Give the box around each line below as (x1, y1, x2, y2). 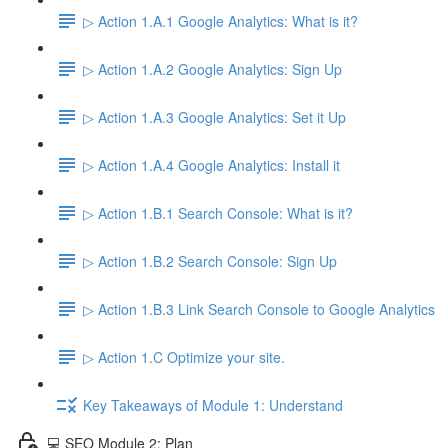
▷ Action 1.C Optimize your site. (83, 346, 285, 367)
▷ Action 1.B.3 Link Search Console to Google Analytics (83, 298, 435, 319)
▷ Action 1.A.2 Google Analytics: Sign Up (83, 58, 342, 79)
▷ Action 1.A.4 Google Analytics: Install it (83, 154, 340, 175)
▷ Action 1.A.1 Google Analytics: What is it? (83, 10, 358, 31)
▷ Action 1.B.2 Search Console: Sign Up (83, 250, 337, 271)
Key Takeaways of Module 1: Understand (83, 394, 343, 415)
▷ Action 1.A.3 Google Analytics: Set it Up (83, 106, 346, 127)
